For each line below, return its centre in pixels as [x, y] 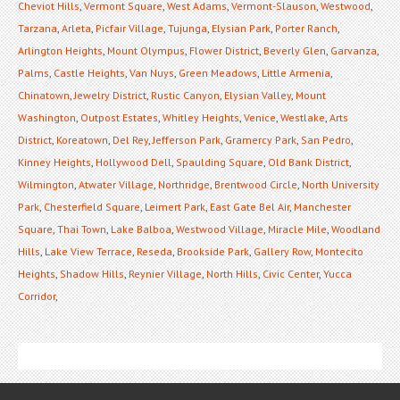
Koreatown [82, 139]
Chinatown [44, 95]
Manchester [322, 206]
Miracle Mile [297, 229]
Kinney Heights [54, 162]
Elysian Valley [258, 95]
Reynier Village [165, 273]
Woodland [356, 229]
